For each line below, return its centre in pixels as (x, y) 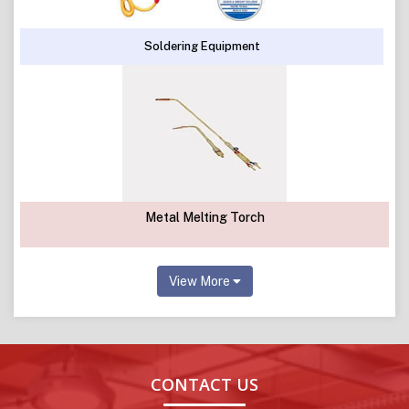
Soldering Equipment (202, 46)
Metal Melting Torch (204, 217)
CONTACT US (204, 384)
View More (200, 281)
